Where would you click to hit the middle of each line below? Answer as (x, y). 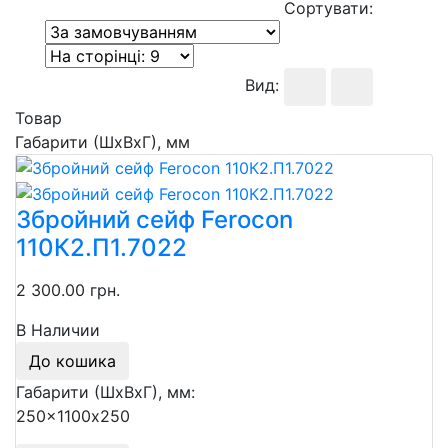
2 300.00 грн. (68, 290)
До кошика (72, 361)
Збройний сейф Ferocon (154, 220)
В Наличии (58, 330)
